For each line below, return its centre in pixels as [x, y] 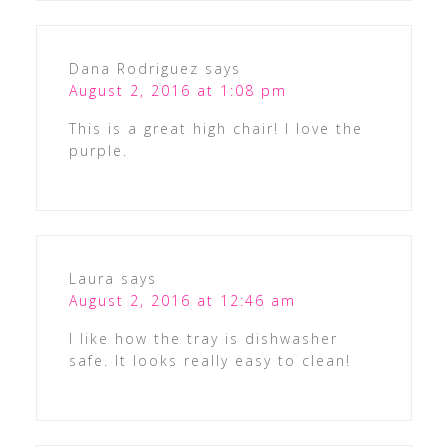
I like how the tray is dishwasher [203, 338]
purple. [98, 150]
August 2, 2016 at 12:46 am [182, 300]
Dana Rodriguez [133, 68]
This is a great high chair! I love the [215, 128]
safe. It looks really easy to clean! [209, 360]
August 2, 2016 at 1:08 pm [177, 90]
